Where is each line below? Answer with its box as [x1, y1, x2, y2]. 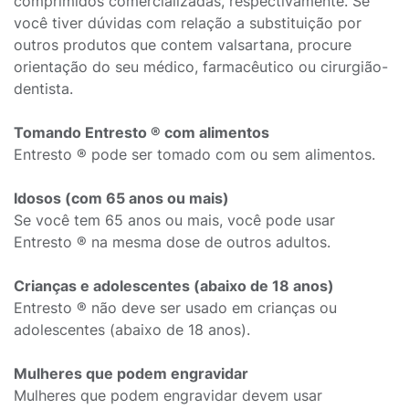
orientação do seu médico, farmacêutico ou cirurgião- [14, 58, 388, 76]
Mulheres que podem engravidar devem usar [14, 386, 322, 404]
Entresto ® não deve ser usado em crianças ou [14, 299, 337, 317]
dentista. [14, 79, 73, 98]
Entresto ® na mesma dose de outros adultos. [14, 233, 330, 251]
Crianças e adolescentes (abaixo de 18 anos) [14, 277, 334, 295]
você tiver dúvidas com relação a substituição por [14, 14, 362, 32]
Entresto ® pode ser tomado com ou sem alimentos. [14, 145, 375, 163]
